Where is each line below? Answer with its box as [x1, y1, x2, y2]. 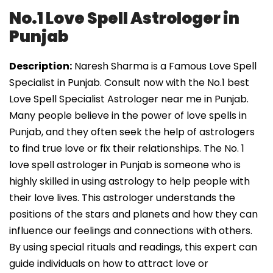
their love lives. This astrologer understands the [9, 191, 235, 205]
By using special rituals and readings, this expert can [9, 240, 257, 255]
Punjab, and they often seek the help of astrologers [9, 125, 255, 140]
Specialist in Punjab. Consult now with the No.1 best [9, 76, 249, 90]
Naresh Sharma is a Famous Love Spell [72, 59, 257, 74]
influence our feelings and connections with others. [9, 224, 252, 238]
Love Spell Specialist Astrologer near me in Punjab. [9, 92, 249, 107]
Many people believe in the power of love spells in [9, 108, 247, 123]
